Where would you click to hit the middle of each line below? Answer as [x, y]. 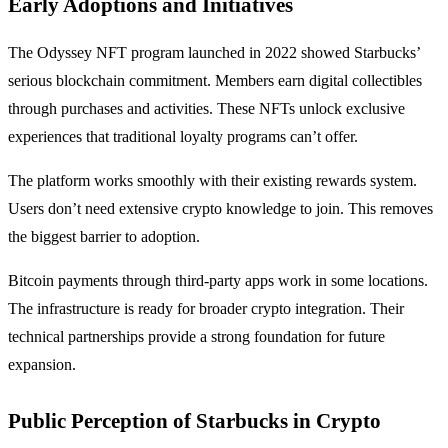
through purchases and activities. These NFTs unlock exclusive [206, 108]
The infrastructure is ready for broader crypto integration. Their [206, 308]
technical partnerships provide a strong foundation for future [196, 336]
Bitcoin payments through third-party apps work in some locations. [218, 280]
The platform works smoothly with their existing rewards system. [212, 180]
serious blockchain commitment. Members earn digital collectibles [215, 80]
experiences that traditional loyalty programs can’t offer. [183, 136]
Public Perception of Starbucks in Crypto [194, 420]
